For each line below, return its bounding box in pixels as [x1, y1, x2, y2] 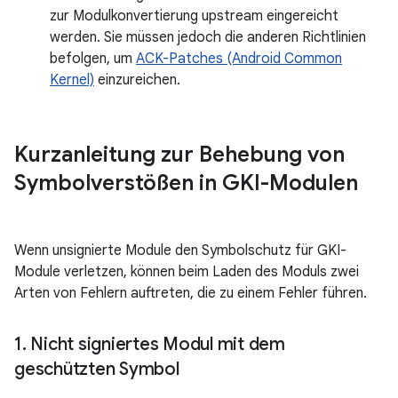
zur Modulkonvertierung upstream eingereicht [50, 7, 338, 25]
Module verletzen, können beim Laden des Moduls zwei [14, 263, 359, 281]
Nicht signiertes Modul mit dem [26, 333, 285, 355]
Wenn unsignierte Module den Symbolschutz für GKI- [14, 242, 346, 259]
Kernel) [50, 71, 94, 89]
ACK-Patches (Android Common [136, 50, 342, 68]
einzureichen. [94, 71, 180, 89]
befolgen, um [50, 50, 136, 68]
